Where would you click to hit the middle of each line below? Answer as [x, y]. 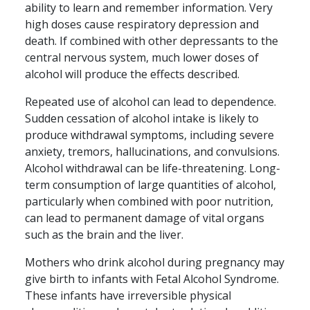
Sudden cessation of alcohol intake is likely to [142, 119]
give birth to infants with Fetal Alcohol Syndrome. [152, 279]
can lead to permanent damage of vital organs [145, 218]
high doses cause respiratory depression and [142, 25]
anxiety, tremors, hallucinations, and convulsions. [152, 152]
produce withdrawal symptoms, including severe [149, 135]
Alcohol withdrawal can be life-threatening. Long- [153, 168]
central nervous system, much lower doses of [142, 58]
